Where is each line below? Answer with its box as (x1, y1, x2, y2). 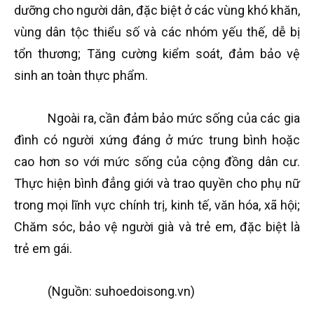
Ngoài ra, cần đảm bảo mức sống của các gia (48, 111, 300, 125)
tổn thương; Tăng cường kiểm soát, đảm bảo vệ (14, 46, 300, 61)
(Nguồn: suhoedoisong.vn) (48, 284, 195, 299)
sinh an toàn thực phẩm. (14, 68, 148, 83)
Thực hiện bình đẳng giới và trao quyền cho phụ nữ (14, 176, 300, 191)
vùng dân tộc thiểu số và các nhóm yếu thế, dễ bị (14, 25, 300, 39)
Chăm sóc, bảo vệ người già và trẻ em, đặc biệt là (14, 219, 300, 234)
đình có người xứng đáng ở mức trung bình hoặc (14, 132, 300, 147)
